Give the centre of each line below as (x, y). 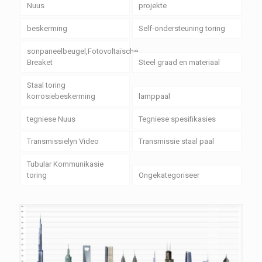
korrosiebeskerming (61, 96)
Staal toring (46, 85)
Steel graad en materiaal (179, 63)
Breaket (39, 63)
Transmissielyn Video (63, 142)
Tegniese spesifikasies (177, 119)
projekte (152, 6)
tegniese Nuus (51, 119)
